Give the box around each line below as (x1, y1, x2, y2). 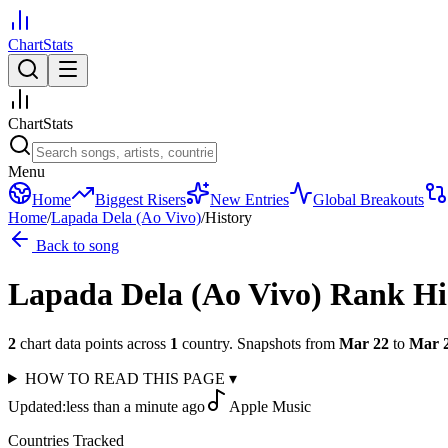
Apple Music (229, 397, 311, 415)
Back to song (32, 237, 119, 254)
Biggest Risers (95, 191, 186, 208)
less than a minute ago (66, 397, 205, 415)
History (205, 209, 252, 226)
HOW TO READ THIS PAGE (24, 369, 229, 387)
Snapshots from (233, 334, 335, 352)
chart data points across (16, 334, 166, 352)
